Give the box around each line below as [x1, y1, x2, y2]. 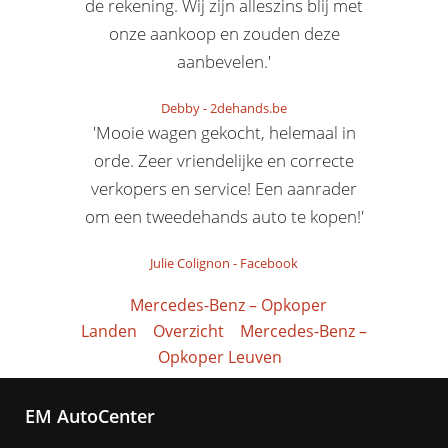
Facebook [240, 254, 298, 272]
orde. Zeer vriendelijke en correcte [94, 149, 354, 172]
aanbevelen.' [177, 50, 271, 73]
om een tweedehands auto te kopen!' [84, 205, 364, 228]
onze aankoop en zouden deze [108, 22, 340, 45]
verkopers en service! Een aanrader [91, 177, 357, 200]
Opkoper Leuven [158, 346, 282, 368]
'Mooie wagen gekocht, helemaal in [92, 121, 356, 144]
